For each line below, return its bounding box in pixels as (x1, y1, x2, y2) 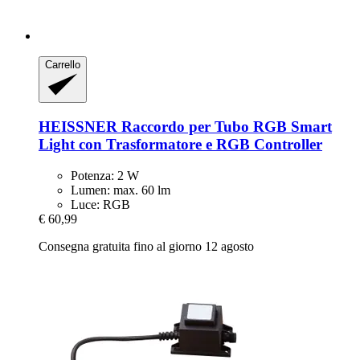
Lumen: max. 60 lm (71, 182, 170, 197)
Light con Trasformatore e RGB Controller (39, 135, 322, 153)
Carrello (45, 58, 80, 71)
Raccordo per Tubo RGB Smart (117, 117, 332, 135)
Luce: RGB (71, 197, 130, 211)
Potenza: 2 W (71, 168, 139, 182)
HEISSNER (39, 117, 117, 135)
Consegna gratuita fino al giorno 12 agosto (39, 239, 254, 253)
